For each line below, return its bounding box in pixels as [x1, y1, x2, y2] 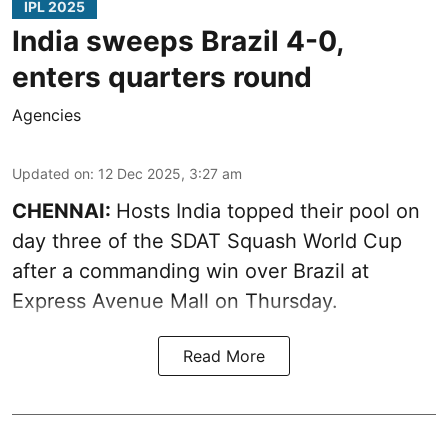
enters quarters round [12, 60, 312, 95]
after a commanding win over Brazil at [12, 259, 369, 284]
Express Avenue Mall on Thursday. [12, 289, 338, 314]
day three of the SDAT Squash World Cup [12, 229, 402, 254]
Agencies [12, 105, 81, 126]
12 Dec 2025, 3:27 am [98, 165, 242, 183]
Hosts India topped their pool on [116, 199, 420, 224]
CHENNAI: [12, 199, 116, 224]
